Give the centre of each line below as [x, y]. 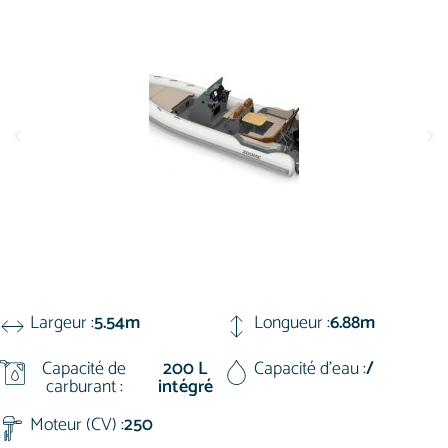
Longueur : [292, 323]
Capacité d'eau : [310, 369]
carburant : [84, 387]
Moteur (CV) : [77, 425]
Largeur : [62, 323]
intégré [185, 387]
